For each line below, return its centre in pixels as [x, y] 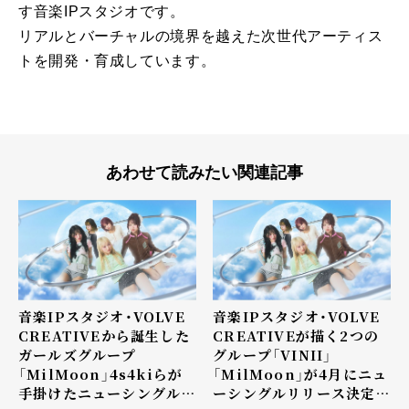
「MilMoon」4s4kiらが [101, 374]
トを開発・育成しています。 [117, 61]
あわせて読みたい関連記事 [204, 173]
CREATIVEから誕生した [104, 336]
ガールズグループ [78, 355]
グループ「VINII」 [273, 355]
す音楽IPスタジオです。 [102, 12]
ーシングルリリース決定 [294, 393]
